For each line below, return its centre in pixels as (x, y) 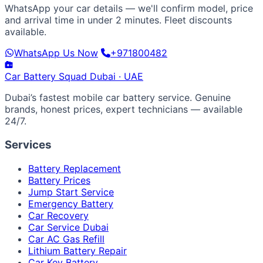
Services (28, 144)
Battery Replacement (75, 168)
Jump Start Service (71, 192)
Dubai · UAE (117, 77)
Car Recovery (58, 215)
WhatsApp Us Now (56, 53)
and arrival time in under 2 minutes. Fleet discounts (118, 20)
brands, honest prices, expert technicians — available (124, 109)
